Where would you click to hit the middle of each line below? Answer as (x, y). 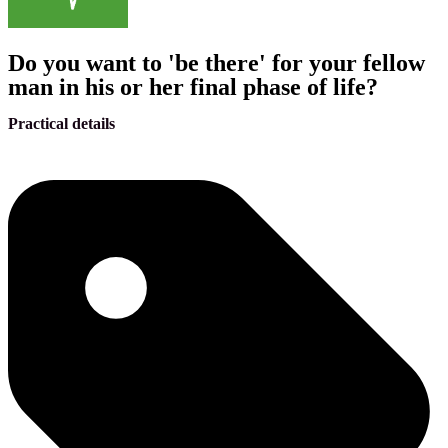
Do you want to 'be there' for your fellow (216, 63)
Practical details (61, 124)
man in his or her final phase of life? (193, 87)
